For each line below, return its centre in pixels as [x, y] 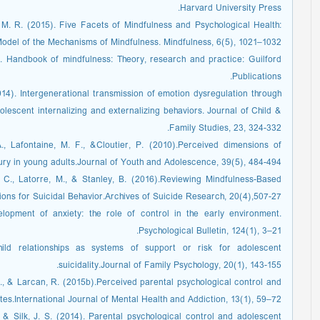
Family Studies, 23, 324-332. [225, 128]
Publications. [257, 77]
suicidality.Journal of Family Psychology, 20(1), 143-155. [170, 265]
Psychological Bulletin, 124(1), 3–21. [210, 231]
